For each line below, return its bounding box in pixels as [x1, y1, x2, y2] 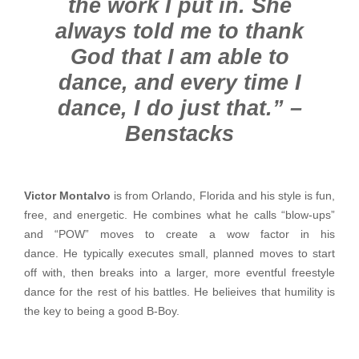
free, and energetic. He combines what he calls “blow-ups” [24, 209, 335, 222]
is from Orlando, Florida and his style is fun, [114, 190, 336, 203]
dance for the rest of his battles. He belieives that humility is [24, 286, 335, 299]
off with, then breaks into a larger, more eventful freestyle [24, 267, 335, 280]
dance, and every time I [58, 71, 301, 95]
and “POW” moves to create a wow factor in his [24, 228, 335, 241]
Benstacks [125, 122, 234, 147]
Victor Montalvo [24, 190, 115, 203]
